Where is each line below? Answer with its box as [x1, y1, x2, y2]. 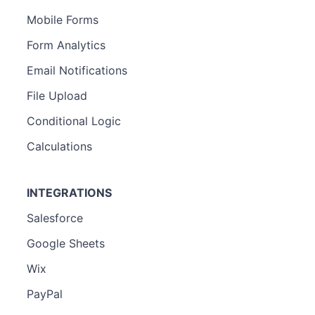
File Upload [27, 88, 87, 103]
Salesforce [27, 210, 83, 225]
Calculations [27, 139, 92, 153]
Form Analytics [27, 37, 105, 52]
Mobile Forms [27, 12, 98, 27]
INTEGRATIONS [27, 185, 112, 200]
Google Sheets [27, 236, 105, 250]
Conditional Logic [27, 113, 121, 128]
